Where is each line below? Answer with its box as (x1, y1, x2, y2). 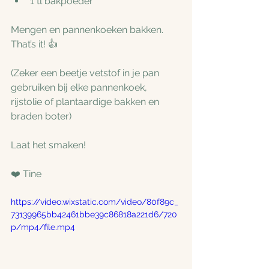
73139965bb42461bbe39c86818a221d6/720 (11, 209, 177, 219)
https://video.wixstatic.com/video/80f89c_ (11, 196, 178, 207)
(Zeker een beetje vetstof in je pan (11, 67, 162, 79)
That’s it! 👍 (11, 38, 58, 50)
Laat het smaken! (11, 139, 86, 151)
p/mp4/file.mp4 (11, 222, 75, 232)
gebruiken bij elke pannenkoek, (11, 81, 150, 93)
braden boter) (11, 110, 71, 122)
